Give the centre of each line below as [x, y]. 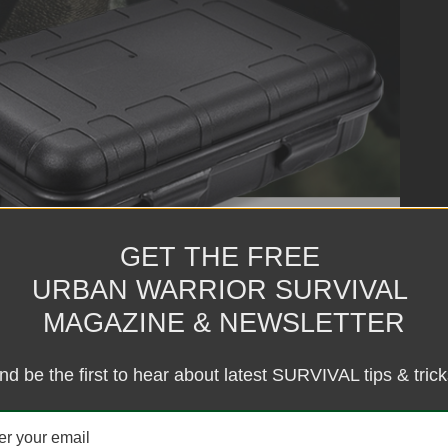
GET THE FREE [224, 257]
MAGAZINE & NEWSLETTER [224, 323]
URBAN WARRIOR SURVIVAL [224, 290]
